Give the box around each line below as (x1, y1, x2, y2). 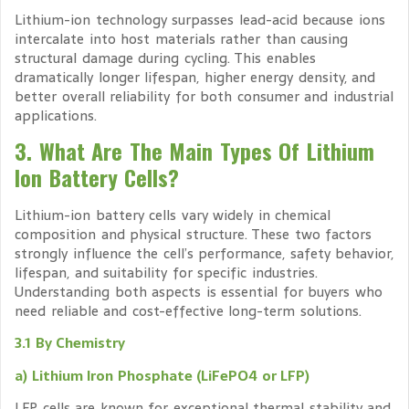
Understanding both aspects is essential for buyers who (15, 280, 383, 304)
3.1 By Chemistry (15, 331, 125, 355)
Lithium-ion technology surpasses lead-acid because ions (15, 7, 385, 31)
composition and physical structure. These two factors (15, 223, 372, 246)
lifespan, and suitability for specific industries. (15, 261, 318, 285)
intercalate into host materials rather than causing (15, 26, 348, 50)
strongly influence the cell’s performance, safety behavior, (15, 242, 393, 266)
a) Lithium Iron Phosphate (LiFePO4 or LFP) (15, 363, 309, 387)
